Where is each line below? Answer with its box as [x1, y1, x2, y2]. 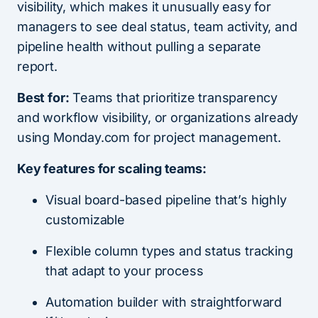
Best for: [17, 89, 70, 105]
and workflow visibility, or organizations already [17, 109, 299, 125]
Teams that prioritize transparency [69, 89, 278, 105]
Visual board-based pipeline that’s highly [45, 192, 287, 207]
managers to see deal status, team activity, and [17, 18, 297, 34]
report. [17, 58, 57, 74]
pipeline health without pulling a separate [17, 38, 261, 54]
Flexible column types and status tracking [45, 243, 293, 258]
